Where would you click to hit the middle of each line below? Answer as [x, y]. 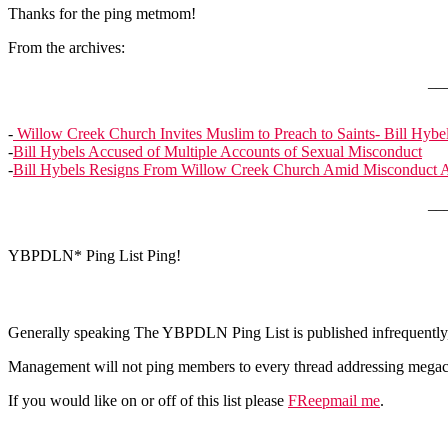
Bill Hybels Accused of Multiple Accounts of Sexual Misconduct [217, 151]
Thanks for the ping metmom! [102, 13]
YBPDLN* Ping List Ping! [94, 255]
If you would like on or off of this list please [148, 400]
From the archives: [66, 47]
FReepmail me [334, 400]
